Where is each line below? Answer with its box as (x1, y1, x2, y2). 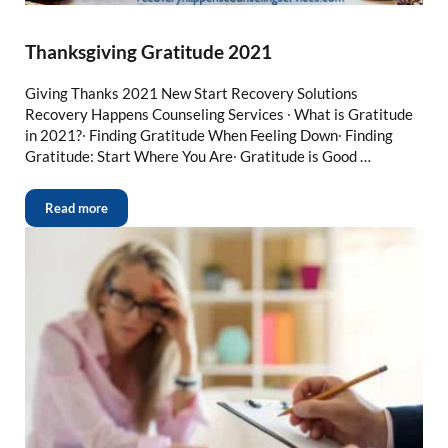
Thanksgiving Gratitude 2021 (24, 40, 272, 64)
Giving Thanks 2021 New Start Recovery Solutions (24, 84, 358, 103)
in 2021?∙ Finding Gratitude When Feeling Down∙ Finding (24, 126, 393, 145)
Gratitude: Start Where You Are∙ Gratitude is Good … (24, 147, 371, 166)
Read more (44, 200, 108, 217)
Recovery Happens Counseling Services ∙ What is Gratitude (24, 105, 413, 124)
